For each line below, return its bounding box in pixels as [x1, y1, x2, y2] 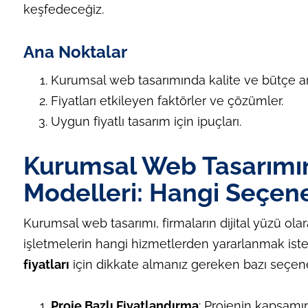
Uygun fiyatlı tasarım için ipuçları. [50, 114, 241, 129]
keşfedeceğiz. [23, 2, 104, 17]
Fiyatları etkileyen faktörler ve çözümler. [50, 93, 283, 109]
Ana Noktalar [23, 42, 127, 63]
